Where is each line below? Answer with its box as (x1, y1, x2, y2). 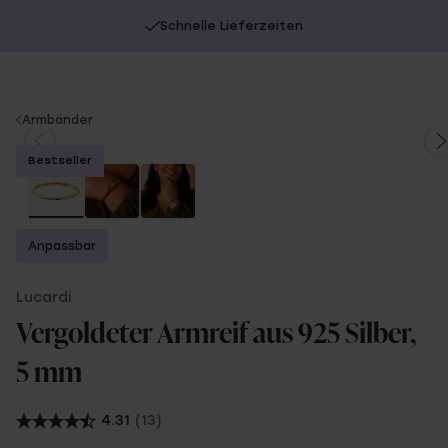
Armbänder (22, 113, 93, 127)
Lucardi (16, 289, 71, 306)
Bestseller (28, 154, 92, 167)
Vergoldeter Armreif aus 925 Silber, (16, 321, 416, 349)
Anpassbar (28, 239, 96, 253)
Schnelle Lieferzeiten (160, 19, 303, 33)
